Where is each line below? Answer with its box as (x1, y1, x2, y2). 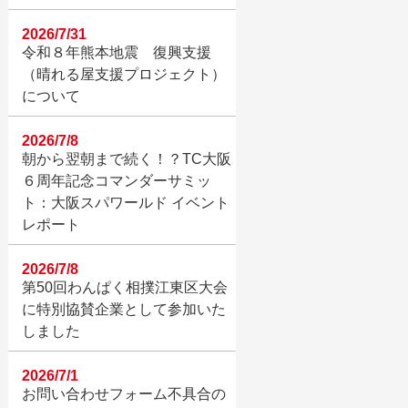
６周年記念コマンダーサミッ (21, 172, 211, 189)
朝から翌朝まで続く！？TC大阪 (21, 150, 231, 167)
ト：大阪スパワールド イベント (21, 194, 229, 210)
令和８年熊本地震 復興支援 (21, 44, 211, 60)
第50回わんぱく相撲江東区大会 (21, 279, 228, 295)
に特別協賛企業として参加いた (21, 301, 226, 317)
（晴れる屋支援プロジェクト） (21, 66, 226, 82)
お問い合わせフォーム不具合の (21, 385, 226, 402)
